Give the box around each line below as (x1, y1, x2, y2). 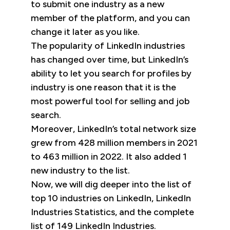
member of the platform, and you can (31, 12, 190, 24)
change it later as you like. (31, 26, 140, 38)
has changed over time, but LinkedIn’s (31, 54, 188, 66)
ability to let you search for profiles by (31, 68, 191, 80)
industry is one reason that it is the (31, 82, 176, 93)
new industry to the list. (31, 165, 130, 177)
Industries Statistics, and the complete (31, 206, 194, 218)
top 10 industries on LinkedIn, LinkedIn (31, 193, 191, 204)
